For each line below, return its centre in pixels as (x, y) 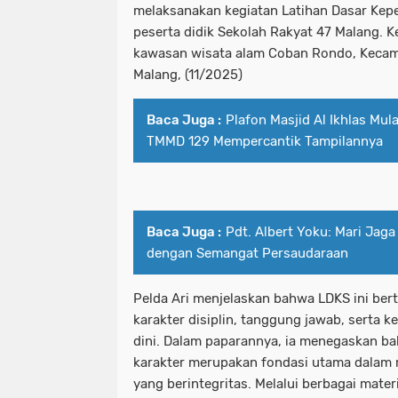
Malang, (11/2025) (188, 75)
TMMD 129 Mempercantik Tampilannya (265, 142)
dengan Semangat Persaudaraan (247, 254)
